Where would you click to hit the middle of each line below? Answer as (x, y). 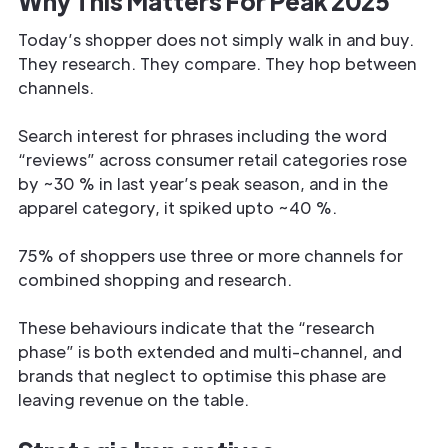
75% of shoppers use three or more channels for (210, 255)
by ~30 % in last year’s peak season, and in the (203, 183)
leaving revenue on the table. (133, 399)
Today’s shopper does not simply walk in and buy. (216, 39)
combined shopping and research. (157, 279)
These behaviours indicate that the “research (196, 327)
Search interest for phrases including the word (202, 135)
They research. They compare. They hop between (217, 63)
